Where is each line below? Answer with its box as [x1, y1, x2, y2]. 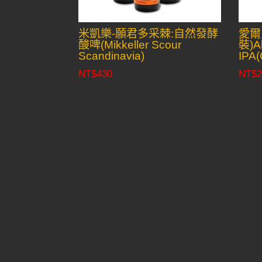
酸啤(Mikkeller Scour [78, 38, 182, 51]
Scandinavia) [78, 49, 145, 62]
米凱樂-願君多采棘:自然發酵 [78, 27, 219, 40]
